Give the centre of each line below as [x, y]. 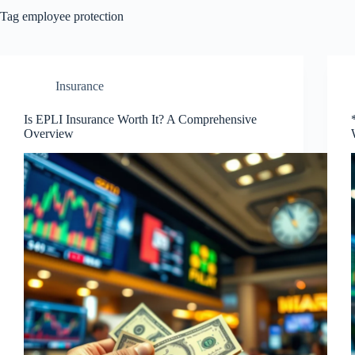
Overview [49, 134]
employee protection [71, 16]
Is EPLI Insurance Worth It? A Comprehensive [140, 119]
